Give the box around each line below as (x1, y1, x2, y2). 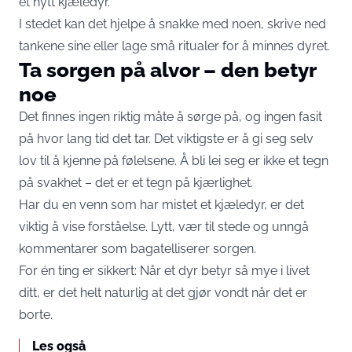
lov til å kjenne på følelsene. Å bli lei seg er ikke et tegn (19, 153, 328, 168)
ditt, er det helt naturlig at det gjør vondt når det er (19, 285, 307, 300)
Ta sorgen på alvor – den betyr (19, 57, 316, 82)
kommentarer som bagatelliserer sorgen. (19, 241, 256, 256)
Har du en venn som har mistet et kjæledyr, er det (19, 197, 304, 212)
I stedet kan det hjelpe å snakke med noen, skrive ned (19, 16, 326, 31)
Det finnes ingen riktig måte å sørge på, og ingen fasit (19, 109, 322, 124)
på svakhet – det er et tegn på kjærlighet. (19, 175, 253, 190)
